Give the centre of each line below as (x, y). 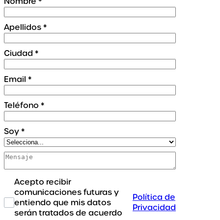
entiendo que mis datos (63, 202)
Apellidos (24, 27)
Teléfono (22, 105)
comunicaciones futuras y (67, 192)
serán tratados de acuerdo (69, 213)
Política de (154, 197)
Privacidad (154, 208)
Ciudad (19, 53)
